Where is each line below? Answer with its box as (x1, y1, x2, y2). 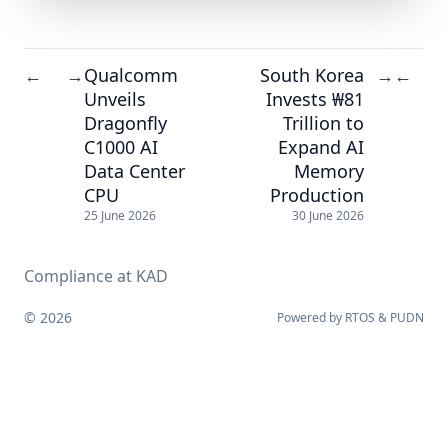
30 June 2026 (292, 207, 364, 225)
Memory (294, 158, 364, 183)
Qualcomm (84, 62, 178, 87)
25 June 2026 (84, 207, 156, 225)
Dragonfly (84, 110, 167, 135)
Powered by (277, 309, 345, 327)
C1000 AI (84, 134, 158, 159)
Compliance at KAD (24, 265, 168, 288)
